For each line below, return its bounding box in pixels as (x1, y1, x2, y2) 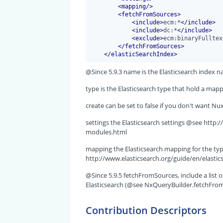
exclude (135, 34, 160, 42)
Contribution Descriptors (85, 204, 207, 218)
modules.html (85, 127, 127, 137)
